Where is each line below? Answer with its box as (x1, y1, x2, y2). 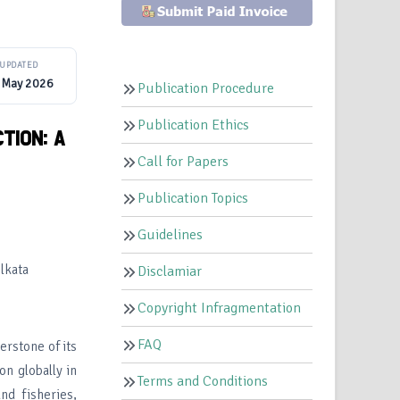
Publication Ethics (137, 116, 250, 135)
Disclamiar (137, 262, 203, 281)
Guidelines (137, 226, 204, 245)
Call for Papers (137, 153, 229, 171)
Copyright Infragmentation (137, 299, 302, 318)
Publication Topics (137, 189, 249, 208)
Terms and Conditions (137, 372, 269, 391)
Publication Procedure (137, 79, 275, 98)
